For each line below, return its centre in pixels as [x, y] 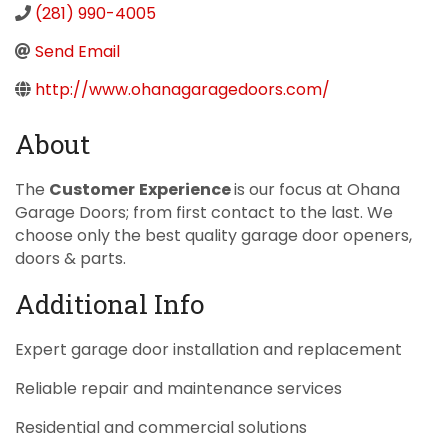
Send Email [77, 51]
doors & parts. [70, 258]
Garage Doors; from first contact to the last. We [204, 212]
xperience [191, 189]
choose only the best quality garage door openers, [213, 235]
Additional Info [109, 303]
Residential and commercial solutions [161, 427]
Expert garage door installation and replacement [208, 349]
